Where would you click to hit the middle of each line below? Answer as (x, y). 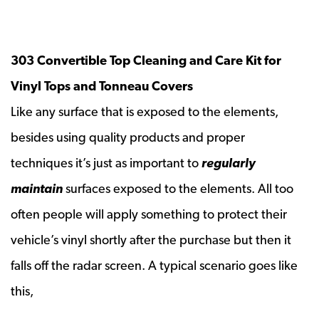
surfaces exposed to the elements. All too (178, 188)
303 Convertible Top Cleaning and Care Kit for (146, 60)
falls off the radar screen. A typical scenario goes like (154, 265)
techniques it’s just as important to (106, 162)
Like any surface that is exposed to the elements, (145, 111)
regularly (229, 162)
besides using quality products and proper (128, 137)
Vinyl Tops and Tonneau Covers (102, 85)
